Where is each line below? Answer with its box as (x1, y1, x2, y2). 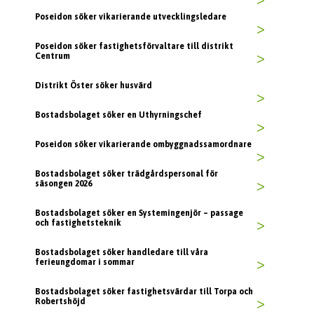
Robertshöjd (35, 296, 86, 307)
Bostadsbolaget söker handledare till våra (35, 247, 208, 258)
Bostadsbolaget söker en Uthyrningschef (35, 110, 202, 121)
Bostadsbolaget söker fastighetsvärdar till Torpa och (35, 287, 253, 297)
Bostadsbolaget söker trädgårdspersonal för (35, 169, 218, 179)
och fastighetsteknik (35, 218, 121, 228)
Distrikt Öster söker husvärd (35, 81, 152, 91)
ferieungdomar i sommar (35, 257, 135, 268)
